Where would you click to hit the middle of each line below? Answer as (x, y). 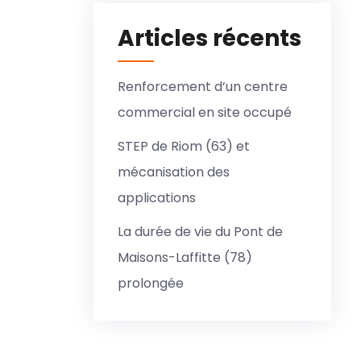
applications (157, 198)
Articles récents (210, 38)
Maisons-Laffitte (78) (185, 257)
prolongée (151, 283)
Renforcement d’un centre (203, 87)
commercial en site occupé (205, 112)
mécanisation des (174, 172)
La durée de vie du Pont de (200, 232)
